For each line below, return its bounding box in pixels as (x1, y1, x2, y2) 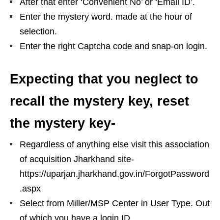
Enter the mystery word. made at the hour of (20, 11, 192, 22)
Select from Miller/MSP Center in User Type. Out (20, 198, 210, 208)
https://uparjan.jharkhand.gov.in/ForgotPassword (20, 168, 209, 179)
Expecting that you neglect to (10, 71, 198, 86)
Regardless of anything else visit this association (20, 139, 209, 149)
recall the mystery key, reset (10, 93, 189, 109)
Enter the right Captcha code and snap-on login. (20, 41, 207, 51)
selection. (20, 26, 57, 36)
